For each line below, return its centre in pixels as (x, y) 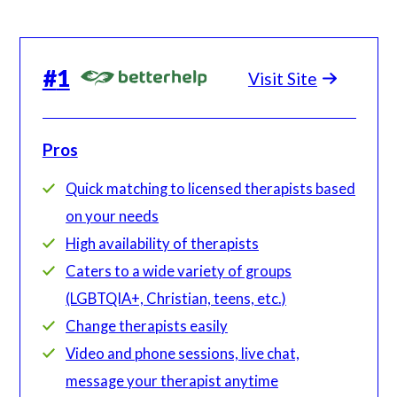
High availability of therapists (163, 243)
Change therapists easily (147, 325)
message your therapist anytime (172, 380)
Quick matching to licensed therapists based (211, 188)
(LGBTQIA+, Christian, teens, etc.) (176, 298)
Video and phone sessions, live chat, (183, 353)
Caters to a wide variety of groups (179, 270)
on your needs (113, 215)
